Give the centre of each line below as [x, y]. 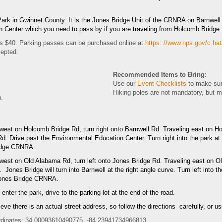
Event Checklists [162, 83]
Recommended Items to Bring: [160, 75]
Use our [125, 83]
